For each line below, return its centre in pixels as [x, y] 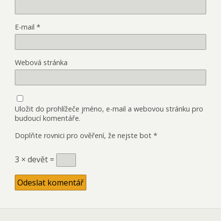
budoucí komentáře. [48, 118]
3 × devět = [36, 159]
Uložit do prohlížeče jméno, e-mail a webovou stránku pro [109, 109]
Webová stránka [41, 62]
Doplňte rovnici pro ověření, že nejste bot [83, 135]
